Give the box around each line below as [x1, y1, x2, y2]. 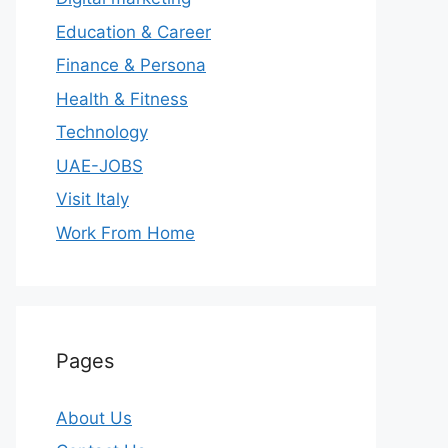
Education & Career [56, 21, 211, 42]
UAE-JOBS [56, 155, 143, 176]
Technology [56, 122, 148, 142]
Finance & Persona [56, 55, 206, 75]
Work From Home [56, 222, 195, 243]
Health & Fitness [56, 88, 188, 109]
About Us [56, 407, 132, 428]
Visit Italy [56, 189, 129, 209]
